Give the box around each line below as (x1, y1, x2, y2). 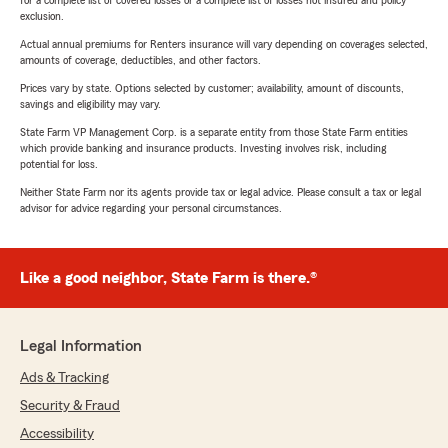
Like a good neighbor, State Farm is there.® (20, 270, 317, 287)
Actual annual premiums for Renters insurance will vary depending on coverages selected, (20, 38, 428, 51)
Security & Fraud (20, 399, 120, 414)
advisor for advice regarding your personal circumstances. (20, 202, 282, 215)
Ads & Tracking (20, 371, 109, 386)
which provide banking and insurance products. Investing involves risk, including (20, 142, 387, 155)
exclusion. (20, 10, 64, 23)
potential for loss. (20, 158, 98, 171)
